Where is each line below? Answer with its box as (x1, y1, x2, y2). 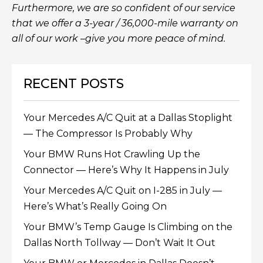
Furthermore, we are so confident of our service (12, 2, 235, 14)
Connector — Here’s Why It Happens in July (23, 164, 229, 176)
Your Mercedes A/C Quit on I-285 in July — (23, 185, 222, 197)
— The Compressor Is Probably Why (23, 128, 193, 140)
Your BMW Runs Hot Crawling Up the (23, 149, 200, 160)
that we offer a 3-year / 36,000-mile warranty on (12, 18, 238, 29)
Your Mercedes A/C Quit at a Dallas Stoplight (23, 112, 232, 124)
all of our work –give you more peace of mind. (12, 33, 225, 45)
